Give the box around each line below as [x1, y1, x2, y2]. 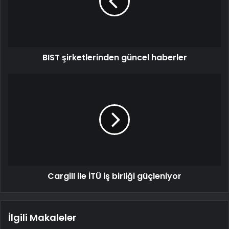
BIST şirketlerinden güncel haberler [42, 52, 187, 64]
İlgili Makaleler [8, 211, 76, 224]
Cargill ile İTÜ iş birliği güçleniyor [48, 170, 181, 182]
